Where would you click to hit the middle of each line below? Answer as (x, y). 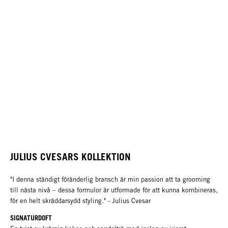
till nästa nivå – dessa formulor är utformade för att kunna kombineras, (114, 190)
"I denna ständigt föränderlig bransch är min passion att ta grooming (110, 180)
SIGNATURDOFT (31, 218)
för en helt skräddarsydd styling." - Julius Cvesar (80, 201)
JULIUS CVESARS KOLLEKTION (70, 157)
